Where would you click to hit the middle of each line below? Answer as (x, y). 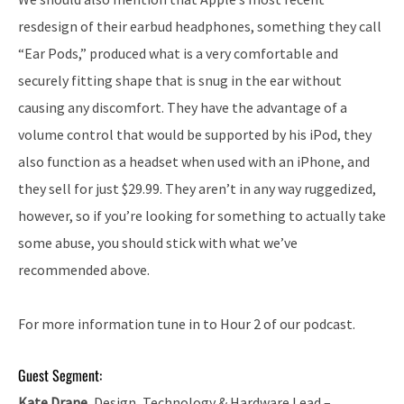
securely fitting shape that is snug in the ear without (180, 80)
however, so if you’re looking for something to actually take (202, 215)
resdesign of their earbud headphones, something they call (200, 26)
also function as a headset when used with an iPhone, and (194, 161)
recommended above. (84, 269)
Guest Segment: (60, 375)
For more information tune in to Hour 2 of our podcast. (187, 323)
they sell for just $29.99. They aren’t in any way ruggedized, (197, 188)
